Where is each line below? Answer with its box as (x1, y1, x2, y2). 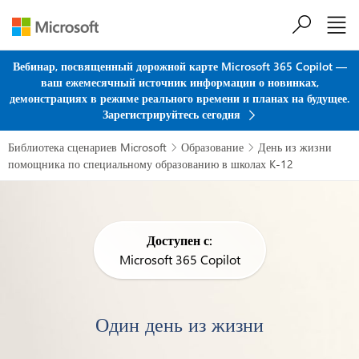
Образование (181, 139, 244, 155)
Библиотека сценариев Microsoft (8, 139, 167, 155)
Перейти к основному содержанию (87, 26, 272, 42)
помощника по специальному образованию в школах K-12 (8, 156, 293, 171)
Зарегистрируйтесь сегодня (103, 107, 244, 122)
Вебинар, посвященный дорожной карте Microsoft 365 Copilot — (12, 58, 347, 74)
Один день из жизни (95, 311, 264, 337)
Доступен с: (147, 232, 212, 248)
